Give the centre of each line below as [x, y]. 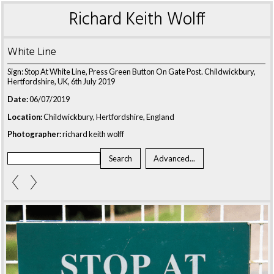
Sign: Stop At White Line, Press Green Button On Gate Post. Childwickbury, [131, 72]
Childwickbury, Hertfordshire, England [108, 117]
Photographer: [34, 134]
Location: [25, 117]
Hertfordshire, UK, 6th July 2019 [61, 81]
